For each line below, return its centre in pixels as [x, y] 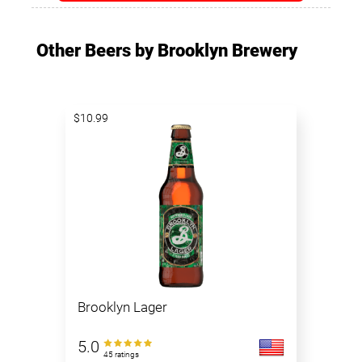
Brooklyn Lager [123, 307]
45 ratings [122, 354]
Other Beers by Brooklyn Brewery [167, 51]
